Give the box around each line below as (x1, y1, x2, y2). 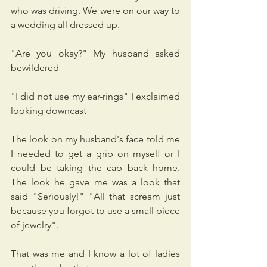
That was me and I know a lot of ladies (11, 248, 180, 260)
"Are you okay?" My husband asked (11, 48, 180, 60)
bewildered (11, 62, 59, 74)
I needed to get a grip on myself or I (11, 148, 180, 160)
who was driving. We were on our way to (11, 5, 180, 17)
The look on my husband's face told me (11, 133, 180, 145)
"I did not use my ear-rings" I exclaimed (11, 91, 180, 103)
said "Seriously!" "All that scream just (11, 191, 180, 203)
